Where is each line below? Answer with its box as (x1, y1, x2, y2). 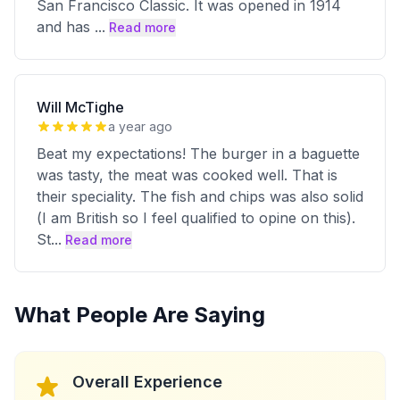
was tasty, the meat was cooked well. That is (37, 166, 337, 184)
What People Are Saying (14, 302, 265, 328)
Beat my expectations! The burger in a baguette (37, 145, 360, 162)
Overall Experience (72, 372, 222, 391)
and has (37, 18, 95, 36)
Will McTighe (37, 98, 124, 116)
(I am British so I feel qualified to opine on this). (37, 209, 355, 227)
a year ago (108, 119, 172, 134)
